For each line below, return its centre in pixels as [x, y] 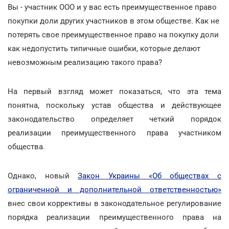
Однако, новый [43, 176]
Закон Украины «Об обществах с [150, 176]
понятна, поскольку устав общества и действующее [114, 105]
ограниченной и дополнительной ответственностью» [114, 190]
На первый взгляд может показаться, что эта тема [114, 91]
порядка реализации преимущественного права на [114, 217]
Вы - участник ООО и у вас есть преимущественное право [112, 7]
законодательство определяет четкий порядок [114, 119]
